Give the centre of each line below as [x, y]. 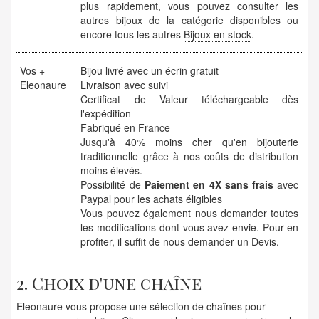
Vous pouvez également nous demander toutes [190, 213]
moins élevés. [112, 171]
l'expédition [106, 114]
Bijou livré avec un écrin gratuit [150, 71]
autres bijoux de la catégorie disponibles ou [190, 20]
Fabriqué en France [126, 128]
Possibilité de [113, 185]
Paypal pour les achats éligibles [152, 199]
